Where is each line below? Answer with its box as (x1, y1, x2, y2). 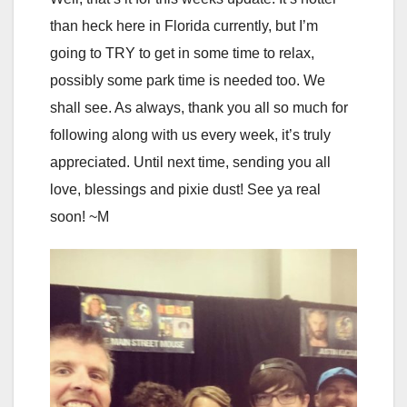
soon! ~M (50, 209, 109, 225)
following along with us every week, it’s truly (50, 127, 331, 144)
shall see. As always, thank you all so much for (50, 100, 348, 116)
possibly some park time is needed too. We (50, 73, 325, 89)
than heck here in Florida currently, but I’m (50, 18, 318, 35)
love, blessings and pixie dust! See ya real (50, 182, 321, 198)
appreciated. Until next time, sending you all (50, 154, 331, 171)
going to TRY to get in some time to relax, (50, 45, 314, 62)
